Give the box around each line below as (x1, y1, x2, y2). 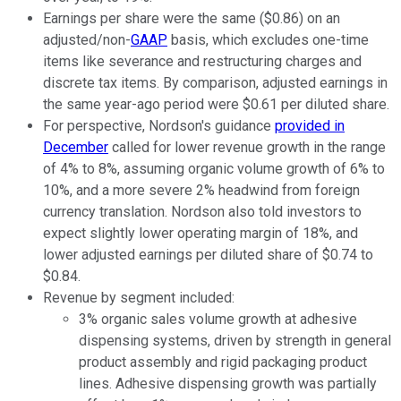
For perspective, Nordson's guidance (43, 117, 275, 135)
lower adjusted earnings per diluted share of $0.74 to (43, 246, 373, 264)
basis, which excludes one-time (167, 31, 369, 49)
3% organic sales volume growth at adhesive (79, 311, 357, 328)
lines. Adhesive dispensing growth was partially (79, 375, 377, 393)
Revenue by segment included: (43, 289, 235, 307)
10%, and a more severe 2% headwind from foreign (43, 182, 360, 200)
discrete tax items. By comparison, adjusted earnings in (43, 74, 388, 92)
